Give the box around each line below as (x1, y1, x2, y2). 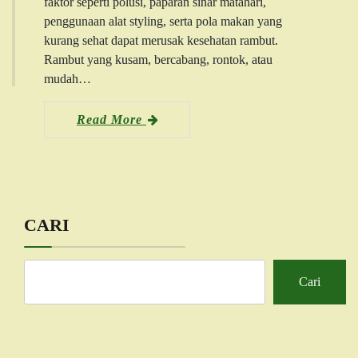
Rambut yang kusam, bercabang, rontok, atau (44, 52, 272, 66)
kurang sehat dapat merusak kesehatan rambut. (44, 33, 278, 47)
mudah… (44, 71, 91, 86)
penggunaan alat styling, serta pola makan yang (44, 14, 282, 28)
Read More (77, 112, 146, 126)
